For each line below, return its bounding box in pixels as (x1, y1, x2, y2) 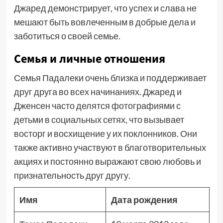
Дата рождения (111, 194, 178, 205)
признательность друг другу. (13, 170, 130, 181)
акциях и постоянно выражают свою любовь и (13, 156, 201, 167)
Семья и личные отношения (13, 50, 165, 68)
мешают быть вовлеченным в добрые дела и (13, 16, 196, 27)
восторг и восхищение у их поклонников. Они (13, 128, 197, 139)
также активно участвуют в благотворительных (13, 142, 206, 153)
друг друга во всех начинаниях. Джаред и (13, 86, 182, 97)
